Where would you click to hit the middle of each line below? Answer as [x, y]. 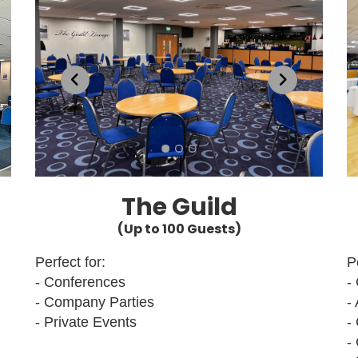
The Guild [179, 207]
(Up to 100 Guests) [179, 229]
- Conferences [80, 282]
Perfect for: [70, 262]
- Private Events [86, 322]
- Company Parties [95, 302]
